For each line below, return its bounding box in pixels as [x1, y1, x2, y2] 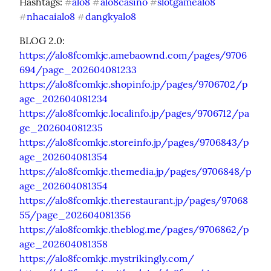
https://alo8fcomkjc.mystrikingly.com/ [19, 252, 194, 264]
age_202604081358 [19, 237, 108, 250]
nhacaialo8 [27, 10, 76, 22]
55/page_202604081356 [19, 208, 131, 221]
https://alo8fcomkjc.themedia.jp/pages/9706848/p [19, 165, 252, 177]
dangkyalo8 [85, 10, 136, 22]
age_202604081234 [19, 92, 108, 105]
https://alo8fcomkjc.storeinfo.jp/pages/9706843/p [19, 135, 249, 148]
